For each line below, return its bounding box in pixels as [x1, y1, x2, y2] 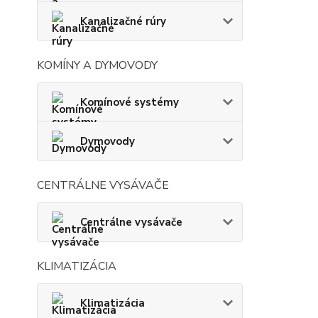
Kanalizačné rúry [80, 14, 166, 29]
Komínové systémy [80, 95, 179, 110]
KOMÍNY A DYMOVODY [37, 57, 158, 74]
